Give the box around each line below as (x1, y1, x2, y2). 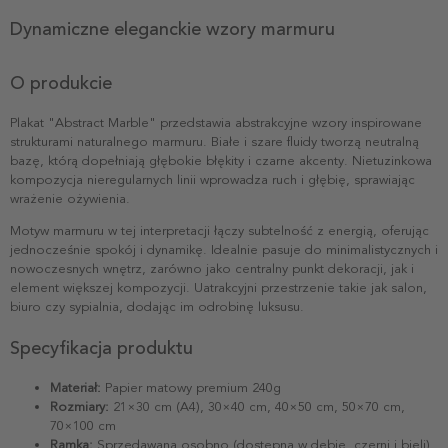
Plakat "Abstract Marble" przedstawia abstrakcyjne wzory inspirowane (10, 114, 422, 131)
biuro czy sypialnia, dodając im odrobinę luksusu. (10, 298, 304, 315)
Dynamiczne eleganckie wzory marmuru (10, 17, 335, 40)
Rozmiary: (50, 398, 109, 415)
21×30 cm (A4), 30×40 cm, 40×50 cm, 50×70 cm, (109, 398, 405, 415)
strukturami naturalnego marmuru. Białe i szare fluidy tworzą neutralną (10, 133, 419, 150)
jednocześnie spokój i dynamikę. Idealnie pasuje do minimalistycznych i (10, 241, 438, 258)
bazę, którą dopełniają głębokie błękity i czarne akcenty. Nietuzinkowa (10, 152, 432, 169)
